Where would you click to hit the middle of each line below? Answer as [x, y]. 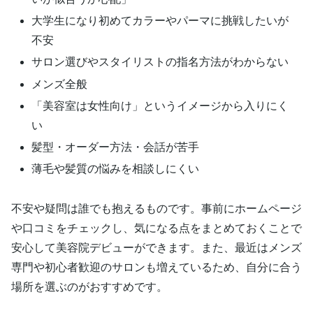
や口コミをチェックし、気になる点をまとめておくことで [156, 228]
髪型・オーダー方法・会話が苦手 [116, 147]
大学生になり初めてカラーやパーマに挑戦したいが [160, 21]
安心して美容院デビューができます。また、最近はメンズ [156, 247]
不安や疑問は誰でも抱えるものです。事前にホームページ [156, 208]
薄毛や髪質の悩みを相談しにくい [116, 169]
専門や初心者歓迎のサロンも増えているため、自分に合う [156, 267]
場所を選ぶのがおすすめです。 [89, 286]
